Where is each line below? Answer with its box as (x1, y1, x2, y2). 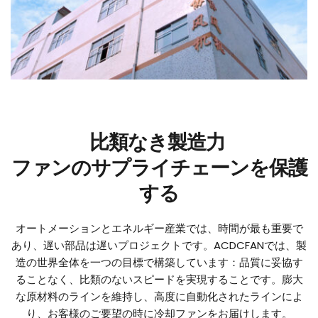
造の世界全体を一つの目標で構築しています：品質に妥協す (15, 255, 303, 270)
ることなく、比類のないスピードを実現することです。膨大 (15, 272, 303, 287)
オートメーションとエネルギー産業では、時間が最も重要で (15, 221, 303, 236)
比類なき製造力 (89, 128, 229, 156)
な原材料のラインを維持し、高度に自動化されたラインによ (15, 289, 303, 305)
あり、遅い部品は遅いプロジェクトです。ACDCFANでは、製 (11, 238, 307, 253)
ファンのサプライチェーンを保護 (11, 154, 307, 182)
